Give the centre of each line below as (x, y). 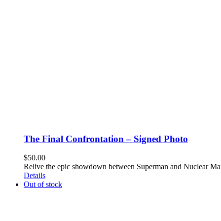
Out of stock (43, 184)
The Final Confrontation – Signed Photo (106, 139)
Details (35, 176)
